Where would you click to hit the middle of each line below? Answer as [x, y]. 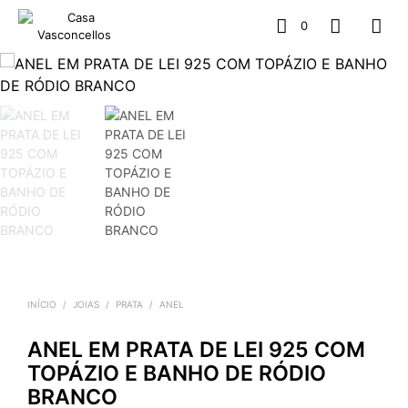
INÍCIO [42, 304]
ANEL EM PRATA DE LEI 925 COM [196, 350]
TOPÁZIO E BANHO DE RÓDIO [177, 373]
